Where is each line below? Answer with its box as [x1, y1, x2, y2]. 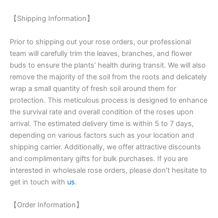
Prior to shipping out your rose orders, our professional [10, 37, 191, 46]
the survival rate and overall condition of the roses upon [10, 107, 194, 116]
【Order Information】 [10, 200, 83, 209]
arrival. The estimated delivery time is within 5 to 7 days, [10, 119, 194, 128]
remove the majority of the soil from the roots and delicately [10, 72, 207, 81]
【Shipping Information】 [10, 14, 94, 23]
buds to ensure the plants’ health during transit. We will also [10, 60, 206, 70]
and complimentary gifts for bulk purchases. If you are [10, 154, 188, 163]
